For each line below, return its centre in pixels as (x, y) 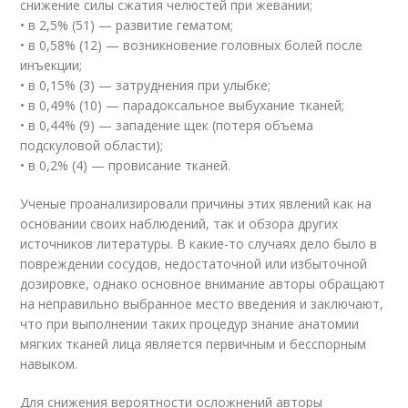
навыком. (49, 363)
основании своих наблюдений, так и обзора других (179, 223)
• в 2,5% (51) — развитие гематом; (127, 25)
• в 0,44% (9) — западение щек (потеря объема (167, 125)
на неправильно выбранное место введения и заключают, (202, 303)
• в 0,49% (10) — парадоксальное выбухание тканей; (183, 105)
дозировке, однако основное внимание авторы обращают (203, 283)
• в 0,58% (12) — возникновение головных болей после (192, 45)
